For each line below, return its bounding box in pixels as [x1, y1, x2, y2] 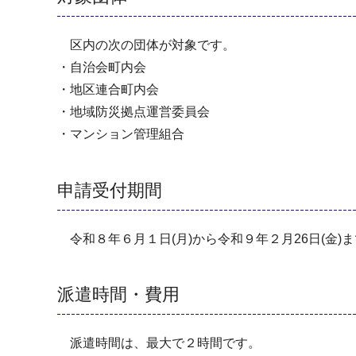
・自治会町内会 [57, 60, 146, 75]
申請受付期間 [57, 180, 162, 200]
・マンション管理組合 [57, 127, 184, 141]
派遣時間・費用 [57, 284, 180, 304]
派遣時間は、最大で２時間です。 [57, 335, 261, 350]
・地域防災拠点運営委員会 [57, 105, 210, 119]
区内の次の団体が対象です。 [57, 38, 235, 52]
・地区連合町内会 [57, 83, 159, 97]
